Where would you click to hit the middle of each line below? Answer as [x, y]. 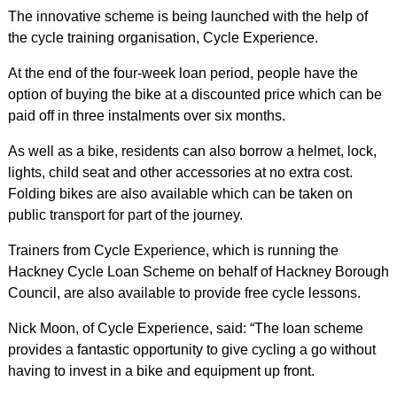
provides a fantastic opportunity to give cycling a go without [191, 350]
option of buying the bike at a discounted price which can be [195, 94]
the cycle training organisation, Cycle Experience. [163, 38]
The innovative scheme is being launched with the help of [187, 16]
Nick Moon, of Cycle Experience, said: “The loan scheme [185, 328]
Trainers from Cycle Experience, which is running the [173, 250]
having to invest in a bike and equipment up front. [163, 371]
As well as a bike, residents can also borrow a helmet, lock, [192, 151]
